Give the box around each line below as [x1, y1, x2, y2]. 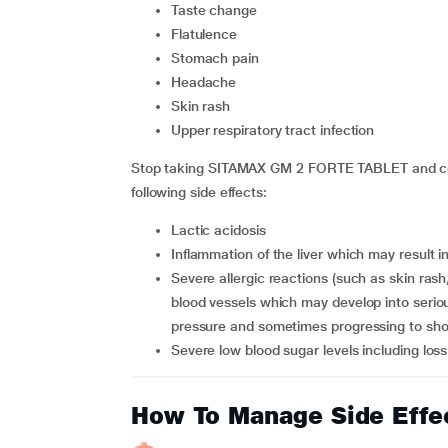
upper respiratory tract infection [180, 122, 375, 138]
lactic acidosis [178, 222, 266, 238]
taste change [177, 2, 257, 18]
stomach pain [179, 50, 259, 66]
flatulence [178, 26, 238, 42]
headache [180, 74, 237, 90]
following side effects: [130, 184, 267, 200]
